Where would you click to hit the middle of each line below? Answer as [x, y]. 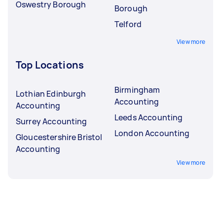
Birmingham [137, 90]
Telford [128, 24]
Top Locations [50, 65]
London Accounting [152, 133]
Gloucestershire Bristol [59, 137]
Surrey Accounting [52, 121]
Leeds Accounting [149, 117]
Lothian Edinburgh [51, 94]
